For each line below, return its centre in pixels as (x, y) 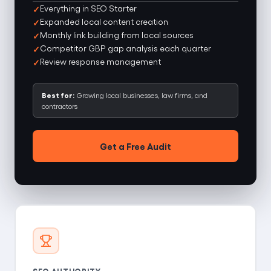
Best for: (58, 95)
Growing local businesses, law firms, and (141, 95)
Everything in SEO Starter (88, 8)
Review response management (100, 62)
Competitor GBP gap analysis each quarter (126, 48)
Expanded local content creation (104, 22)
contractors (60, 106)
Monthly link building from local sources (117, 35)
